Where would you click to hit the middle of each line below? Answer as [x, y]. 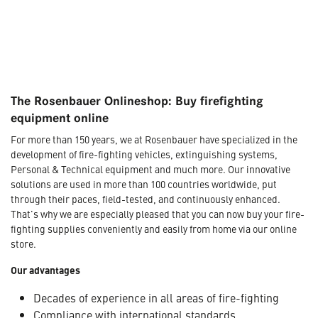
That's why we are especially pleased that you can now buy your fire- [158, 213]
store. [23, 243]
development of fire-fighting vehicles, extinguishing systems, [144, 154]
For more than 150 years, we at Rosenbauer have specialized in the [154, 139]
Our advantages [45, 269]
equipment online [60, 118]
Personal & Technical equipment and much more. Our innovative [150, 169]
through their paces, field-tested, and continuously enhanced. [146, 198]
